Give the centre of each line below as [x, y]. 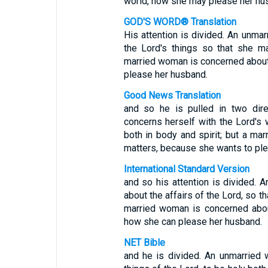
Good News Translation [172, 95]
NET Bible [144, 243]
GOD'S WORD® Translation [180, 22]
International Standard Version [186, 169]
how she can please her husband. [193, 222]
